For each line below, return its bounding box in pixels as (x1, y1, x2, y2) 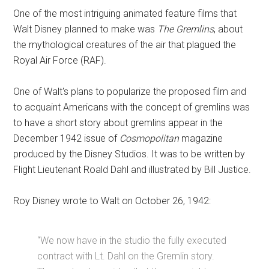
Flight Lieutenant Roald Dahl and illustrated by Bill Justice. (13, 164, 252, 176)
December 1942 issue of (13, 133, 120, 145)
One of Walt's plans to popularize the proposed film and (13, 86, 247, 98)
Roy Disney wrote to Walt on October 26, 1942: (13, 195, 211, 207)
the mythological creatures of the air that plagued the (13, 39, 237, 51)
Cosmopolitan (119, 133, 182, 145)
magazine (181, 133, 223, 145)
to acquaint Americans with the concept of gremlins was (13, 101, 250, 113)
